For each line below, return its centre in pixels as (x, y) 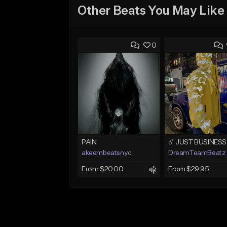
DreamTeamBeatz (197, 153)
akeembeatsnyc (107, 153)
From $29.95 (188, 169)
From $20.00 (103, 169)
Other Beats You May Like (151, 11)
